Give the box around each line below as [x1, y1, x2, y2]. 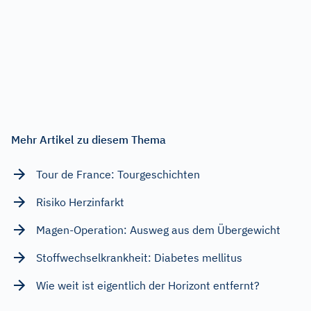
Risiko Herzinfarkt [36, 194, 124, 209]
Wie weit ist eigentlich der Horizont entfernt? [36, 278, 260, 292]
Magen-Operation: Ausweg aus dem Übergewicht [36, 222, 280, 237]
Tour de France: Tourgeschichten [36, 167, 200, 181]
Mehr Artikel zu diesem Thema [11, 132, 166, 146]
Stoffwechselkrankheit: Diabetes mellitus [36, 250, 242, 264]
